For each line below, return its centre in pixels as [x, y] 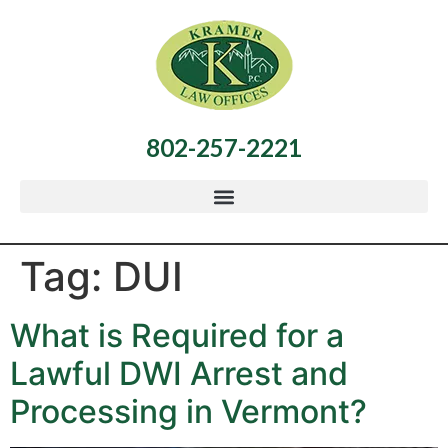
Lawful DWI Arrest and [179, 374]
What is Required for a [177, 336]
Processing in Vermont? [188, 412]
